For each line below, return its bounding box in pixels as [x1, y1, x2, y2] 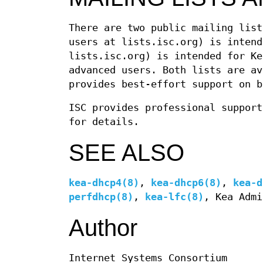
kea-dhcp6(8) [151, 177, 221, 189]
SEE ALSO [69, 140, 184, 166]
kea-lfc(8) [145, 191, 204, 203]
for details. [69, 116, 139, 128]
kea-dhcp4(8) [69, 177, 139, 189]
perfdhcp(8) [69, 191, 133, 203]
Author [69, 215, 137, 241]
